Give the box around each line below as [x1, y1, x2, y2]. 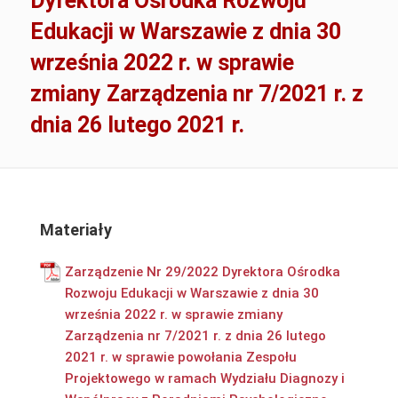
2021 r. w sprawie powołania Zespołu [64, 348, 297, 365]
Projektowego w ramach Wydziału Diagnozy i [64, 370, 345, 386]
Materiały [39, 219, 112, 239]
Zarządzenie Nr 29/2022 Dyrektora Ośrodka [64, 263, 340, 280]
